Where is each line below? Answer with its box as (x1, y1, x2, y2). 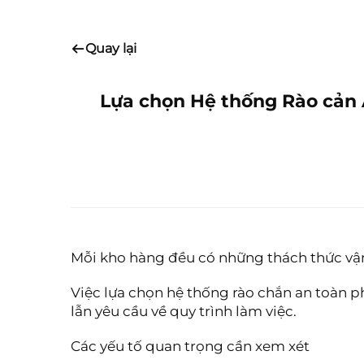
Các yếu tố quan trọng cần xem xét (71, 338, 310, 354)
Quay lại (85, 40, 136, 56)
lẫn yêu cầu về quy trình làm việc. (71, 303, 297, 319)
